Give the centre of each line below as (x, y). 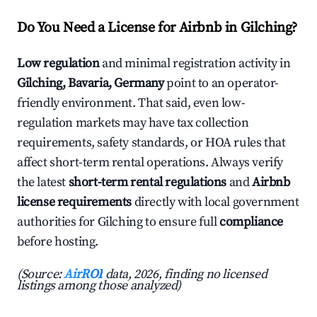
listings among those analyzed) (99, 286)
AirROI (83, 275)
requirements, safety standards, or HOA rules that (151, 143)
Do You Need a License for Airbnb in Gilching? (157, 28)
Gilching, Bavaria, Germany (91, 83)
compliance (252, 222)
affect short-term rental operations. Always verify (150, 163)
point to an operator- (221, 83)
